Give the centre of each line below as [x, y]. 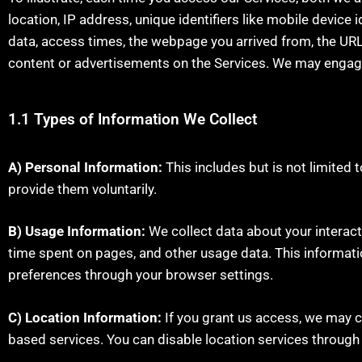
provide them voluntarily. [82, 189]
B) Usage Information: [77, 231]
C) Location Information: [85, 317]
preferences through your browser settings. [141, 275]
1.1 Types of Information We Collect [133, 119]
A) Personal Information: [85, 167]
